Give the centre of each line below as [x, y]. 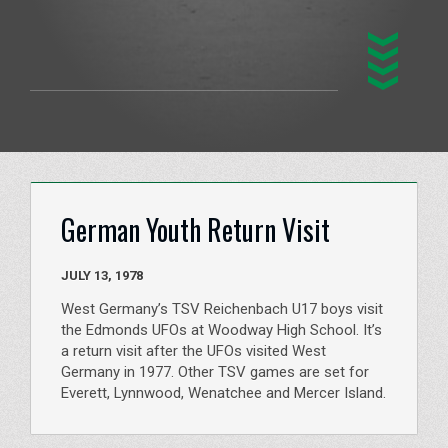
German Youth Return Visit [195, 229]
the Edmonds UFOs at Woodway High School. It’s [221, 329]
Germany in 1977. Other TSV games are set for [215, 371]
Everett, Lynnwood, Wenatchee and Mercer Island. [223, 392]
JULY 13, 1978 [129, 275]
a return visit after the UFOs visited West [193, 350]
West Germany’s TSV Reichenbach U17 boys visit [222, 308]
